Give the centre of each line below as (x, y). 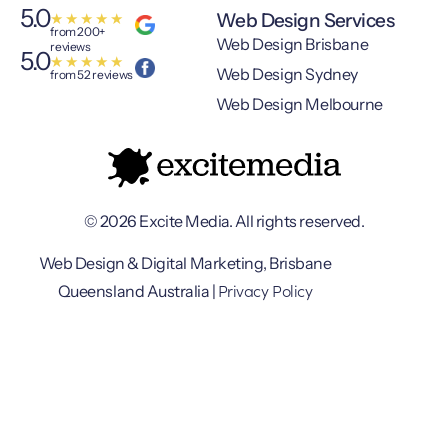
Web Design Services (304, 20)
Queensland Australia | (137, 290)
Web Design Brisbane (292, 43)
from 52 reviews (91, 74)
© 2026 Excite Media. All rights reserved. (224, 221)
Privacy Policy (265, 289)
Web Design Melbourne (299, 103)
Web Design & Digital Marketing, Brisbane (185, 262)
